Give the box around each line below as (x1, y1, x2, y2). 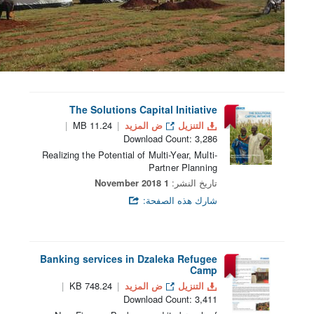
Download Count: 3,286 (123, 132, 217, 145)
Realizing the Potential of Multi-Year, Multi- (42, 148, 217, 161)
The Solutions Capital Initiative (69, 102, 217, 116)
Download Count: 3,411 (123, 292, 217, 306)
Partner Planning (148, 161, 217, 174)
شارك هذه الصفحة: (140, 193, 217, 207)
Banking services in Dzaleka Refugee (40, 252, 217, 266)
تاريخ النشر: (169, 176, 217, 189)
